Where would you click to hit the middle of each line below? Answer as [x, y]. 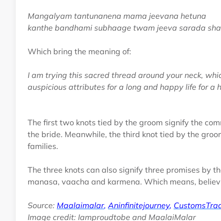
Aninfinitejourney [139, 205]
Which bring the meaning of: [79, 52]
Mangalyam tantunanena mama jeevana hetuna [118, 16]
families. [43, 146]
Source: [42, 205]
